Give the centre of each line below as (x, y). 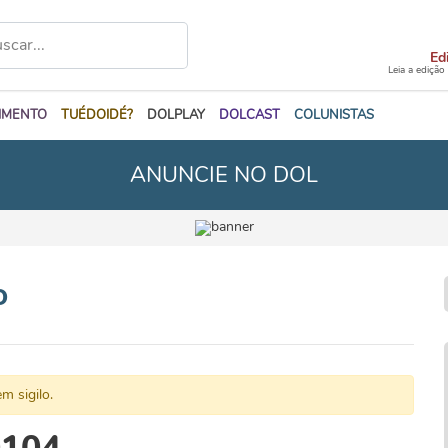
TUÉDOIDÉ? (97, 115)
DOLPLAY (176, 115)
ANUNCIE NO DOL (224, 175)
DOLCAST (249, 115)
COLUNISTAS (334, 115)
